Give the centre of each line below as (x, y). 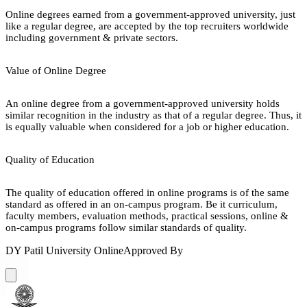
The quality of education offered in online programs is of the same (147, 192)
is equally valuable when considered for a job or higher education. (147, 126)
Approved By (153, 250)
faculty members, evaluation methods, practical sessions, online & (147, 216)
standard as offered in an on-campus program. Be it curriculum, (142, 204)
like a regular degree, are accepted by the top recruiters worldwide (147, 26)
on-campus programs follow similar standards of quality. (126, 227)
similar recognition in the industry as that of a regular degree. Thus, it (153, 115)
